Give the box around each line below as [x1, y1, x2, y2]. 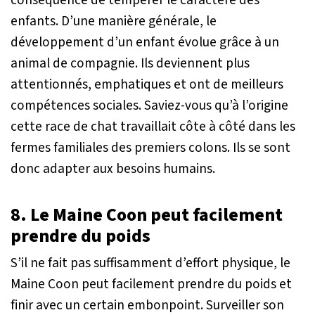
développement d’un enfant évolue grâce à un [11, 32, 279, 52]
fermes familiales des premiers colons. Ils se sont [11, 137, 290, 157]
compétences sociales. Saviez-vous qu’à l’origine [11, 95, 288, 115]
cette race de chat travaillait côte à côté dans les [11, 116, 295, 136]
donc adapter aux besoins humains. [11, 158, 215, 179]
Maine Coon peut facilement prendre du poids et [11, 274, 292, 294]
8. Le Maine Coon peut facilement [11, 202, 283, 228]
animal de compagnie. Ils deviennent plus [11, 53, 250, 73]
